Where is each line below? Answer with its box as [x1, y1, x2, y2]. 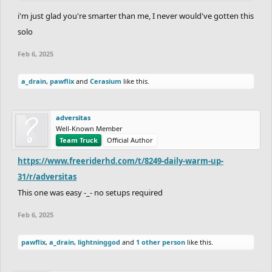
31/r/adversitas [18, 171, 76, 182]
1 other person [136, 237, 185, 246]
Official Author [107, 135, 153, 144]
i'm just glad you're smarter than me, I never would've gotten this [18, 10, 254, 21]
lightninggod [78, 237, 120, 246]
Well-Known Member [56, 123, 123, 133]
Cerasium [90, 76, 121, 86]
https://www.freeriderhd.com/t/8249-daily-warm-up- [18, 155, 223, 166]
